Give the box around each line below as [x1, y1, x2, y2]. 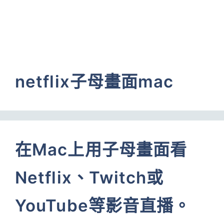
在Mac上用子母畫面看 [15, 139, 187, 159]
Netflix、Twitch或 [15, 167, 164, 187]
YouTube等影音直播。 [15, 195, 191, 215]
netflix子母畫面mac [15, 71, 174, 91]
